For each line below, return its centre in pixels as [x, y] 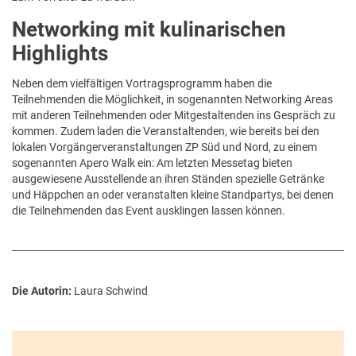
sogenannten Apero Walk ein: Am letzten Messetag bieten [152, 163]
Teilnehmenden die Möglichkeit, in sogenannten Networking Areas [172, 99]
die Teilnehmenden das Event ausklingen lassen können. [149, 210]
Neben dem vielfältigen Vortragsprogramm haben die [142, 83]
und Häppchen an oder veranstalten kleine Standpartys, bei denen [173, 194]
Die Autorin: [42, 290]
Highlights [60, 54]
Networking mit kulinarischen [149, 30]
